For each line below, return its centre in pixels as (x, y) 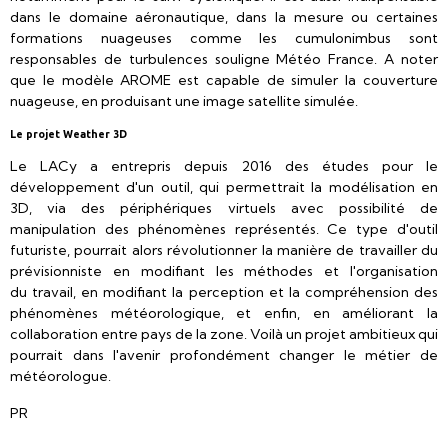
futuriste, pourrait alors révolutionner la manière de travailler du (224, 250)
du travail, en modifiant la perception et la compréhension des (224, 292)
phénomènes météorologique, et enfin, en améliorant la (224, 313)
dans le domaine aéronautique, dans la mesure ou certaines (224, 17)
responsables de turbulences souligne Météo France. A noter (224, 59)
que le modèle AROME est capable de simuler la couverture (224, 80)
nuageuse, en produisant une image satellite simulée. (184, 101)
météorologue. (60, 376)
